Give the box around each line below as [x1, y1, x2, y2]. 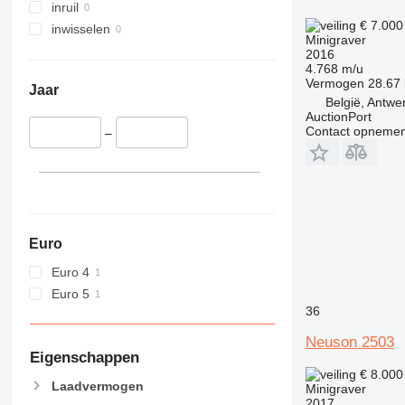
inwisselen [51, 22, 110, 37]
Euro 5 [51, 286, 89, 301]
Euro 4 [51, 264, 89, 279]
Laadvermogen [51, 378, 144, 393]
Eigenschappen [29, 348, 139, 366]
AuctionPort [305, 108, 372, 124]
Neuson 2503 [305, 333, 394, 351]
